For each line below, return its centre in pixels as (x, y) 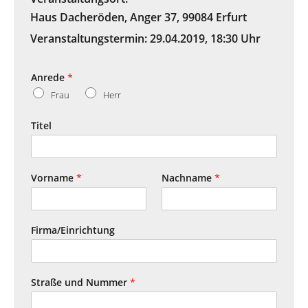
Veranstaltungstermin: (90, 38)
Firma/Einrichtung (73, 230)
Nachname (188, 177)
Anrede (49, 77)
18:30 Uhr (235, 38)
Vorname (54, 177)
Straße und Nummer (80, 282)
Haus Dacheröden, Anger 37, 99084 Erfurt (139, 17)
